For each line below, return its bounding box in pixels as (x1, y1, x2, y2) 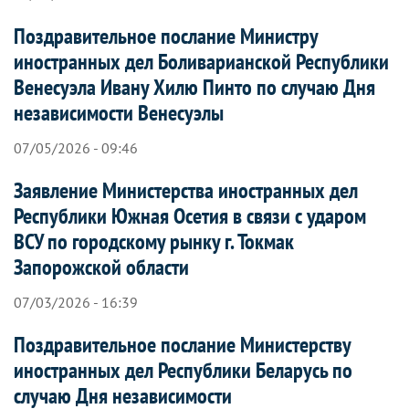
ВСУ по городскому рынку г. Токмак (14, 226, 294, 256)
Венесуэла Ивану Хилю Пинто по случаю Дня (14, 72, 375, 101)
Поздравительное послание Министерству (14, 330, 351, 359)
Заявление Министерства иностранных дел (14, 175, 358, 204)
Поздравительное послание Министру (14, 21, 318, 50)
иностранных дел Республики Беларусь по (14, 355, 352, 384)
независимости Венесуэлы (14, 98, 224, 127)
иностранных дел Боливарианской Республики (14, 47, 389, 76)
